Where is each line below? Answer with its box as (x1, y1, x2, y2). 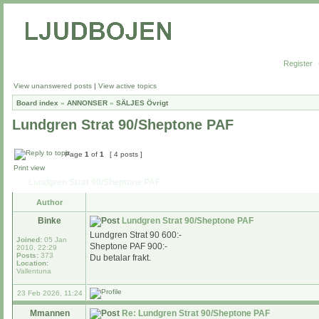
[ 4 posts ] (108, 150, 145, 158)
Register (283, 59, 313, 68)
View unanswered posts (14, 82, 92, 90)
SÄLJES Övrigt (116, 99, 168, 107)
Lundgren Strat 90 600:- (90, 230, 182, 240)
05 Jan (42, 236, 67, 244)
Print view (14, 164, 45, 172)
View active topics (98, 82, 157, 90)
